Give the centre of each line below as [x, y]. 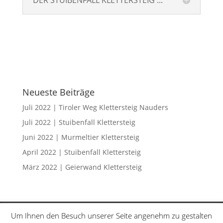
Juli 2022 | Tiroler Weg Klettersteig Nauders [95, 108]
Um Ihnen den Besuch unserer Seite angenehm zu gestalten [111, 215]
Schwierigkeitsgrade [134, 215]
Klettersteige [65, 215]
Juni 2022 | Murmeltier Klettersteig [81, 137]
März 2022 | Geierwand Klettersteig [82, 167]
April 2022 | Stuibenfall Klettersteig [81, 152]
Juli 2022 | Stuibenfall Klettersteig [79, 122]
